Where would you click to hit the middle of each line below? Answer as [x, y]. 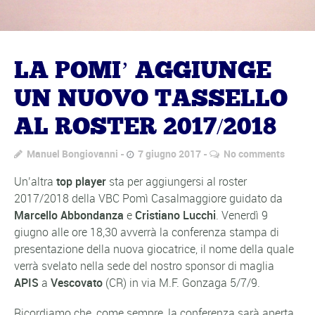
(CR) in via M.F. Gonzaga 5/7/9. [181, 282]
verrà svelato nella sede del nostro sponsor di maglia [144, 265]
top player [81, 181]
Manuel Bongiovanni [72, 153]
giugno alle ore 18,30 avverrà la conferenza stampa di [147, 232]
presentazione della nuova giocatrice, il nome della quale [154, 249]
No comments [254, 153]
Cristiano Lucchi [175, 215]
